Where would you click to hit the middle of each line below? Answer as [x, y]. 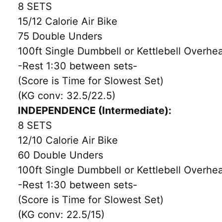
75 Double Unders [60, 36]
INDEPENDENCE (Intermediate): [95, 110]
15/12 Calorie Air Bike [68, 21]
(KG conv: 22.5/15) [61, 214]
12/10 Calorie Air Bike [68, 140]
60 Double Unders [60, 155]
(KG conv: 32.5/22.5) [67, 95]
